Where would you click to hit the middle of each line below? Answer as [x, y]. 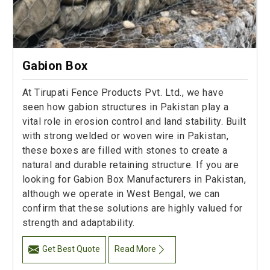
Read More [136, 249]
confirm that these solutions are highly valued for [132, 209]
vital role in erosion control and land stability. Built [134, 122]
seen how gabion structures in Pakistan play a [125, 107]
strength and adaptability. [78, 223]
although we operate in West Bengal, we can [121, 194]
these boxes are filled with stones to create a [125, 151]
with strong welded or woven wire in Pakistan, [125, 136]
